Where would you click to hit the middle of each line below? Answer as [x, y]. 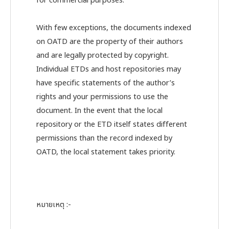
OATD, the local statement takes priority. [106, 153]
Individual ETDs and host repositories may [109, 70]
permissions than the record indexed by [104, 139]
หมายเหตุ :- [54, 205]
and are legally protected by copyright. [102, 56]
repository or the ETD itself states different [112, 125]
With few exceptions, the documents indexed [114, 28]
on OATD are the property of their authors [110, 42]
